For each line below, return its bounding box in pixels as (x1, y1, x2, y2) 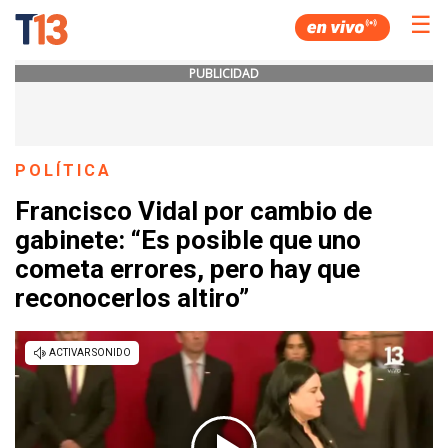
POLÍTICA (15, 161, 113, 180)
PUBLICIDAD (189, 65, 259, 82)
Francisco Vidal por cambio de (15, 196, 372, 227)
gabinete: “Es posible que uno (15, 225, 361, 256)
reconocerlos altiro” (15, 283, 249, 314)
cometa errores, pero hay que (15, 254, 360, 285)
